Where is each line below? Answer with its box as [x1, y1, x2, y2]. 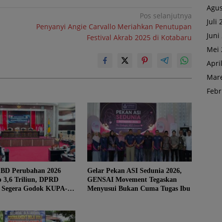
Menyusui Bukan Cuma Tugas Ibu [87, 184, 190, 192]
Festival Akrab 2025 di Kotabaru [87, 33, 192, 43]
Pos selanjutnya [140, 11, 192, 21]
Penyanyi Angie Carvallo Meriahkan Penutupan [36, 22, 192, 32]
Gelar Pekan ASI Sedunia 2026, [87, 166, 182, 174]
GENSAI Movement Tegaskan [87, 175, 177, 183]
